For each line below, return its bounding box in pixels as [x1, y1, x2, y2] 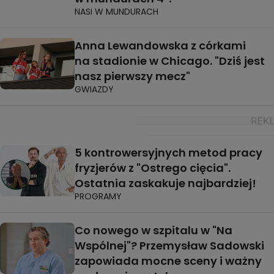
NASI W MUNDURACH [75, 5, 158, 18]
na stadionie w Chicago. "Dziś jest [75, 53, 265, 68]
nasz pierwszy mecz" [75, 68, 190, 84]
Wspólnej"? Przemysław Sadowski [75, 237, 264, 253]
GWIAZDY [75, 83, 114, 95]
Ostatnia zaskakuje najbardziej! [75, 175, 256, 191]
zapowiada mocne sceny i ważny [75, 253, 262, 268]
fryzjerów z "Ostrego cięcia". [75, 160, 231, 176]
